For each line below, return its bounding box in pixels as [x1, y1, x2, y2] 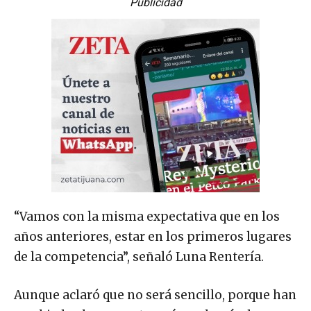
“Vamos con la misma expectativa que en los [14, 209, 280, 225]
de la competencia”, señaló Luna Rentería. [14, 249, 264, 265]
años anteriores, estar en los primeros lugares [14, 229, 292, 245]
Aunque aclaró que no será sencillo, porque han [14, 287, 296, 303]
